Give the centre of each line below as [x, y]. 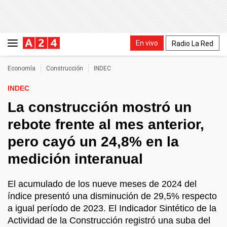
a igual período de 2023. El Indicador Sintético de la [112, 208]
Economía [22, 68]
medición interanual [75, 159]
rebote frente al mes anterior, [106, 124]
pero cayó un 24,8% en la [93, 142]
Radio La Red [193, 43]
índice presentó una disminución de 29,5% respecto [112, 196]
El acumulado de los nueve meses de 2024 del [102, 184]
